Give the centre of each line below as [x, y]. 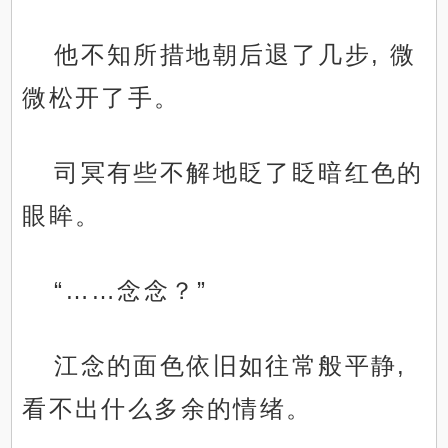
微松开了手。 [101, 98]
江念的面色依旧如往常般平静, [230, 366]
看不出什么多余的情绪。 [167, 409]
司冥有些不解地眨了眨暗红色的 [239, 173]
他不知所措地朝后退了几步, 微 [235, 55]
